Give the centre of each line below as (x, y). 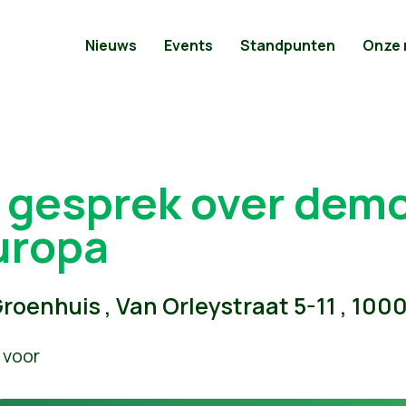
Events (188, 45)
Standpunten (288, 45)
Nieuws (111, 45)
